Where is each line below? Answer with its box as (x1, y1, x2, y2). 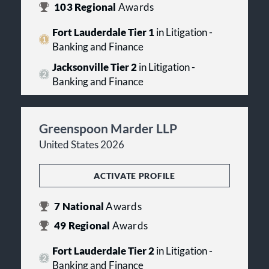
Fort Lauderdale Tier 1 (52, 26, 154, 38)
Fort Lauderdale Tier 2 (52, 244, 154, 257)
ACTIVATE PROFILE (94, 170, 175, 181)
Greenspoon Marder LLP (39, 120, 177, 136)
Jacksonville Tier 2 (52, 61, 137, 73)
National (60, 200, 106, 213)
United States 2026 (39, 138, 124, 151)
